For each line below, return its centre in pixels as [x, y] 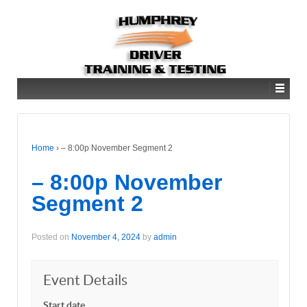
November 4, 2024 [106, 237]
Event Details [85, 280]
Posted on [51, 237]
